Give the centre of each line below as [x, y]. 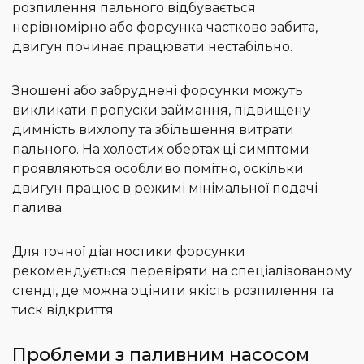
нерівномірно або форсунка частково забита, [165, 28]
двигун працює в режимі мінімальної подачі [165, 188]
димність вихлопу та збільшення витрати [153, 130]
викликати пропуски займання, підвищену [161, 110]
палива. [38, 208]
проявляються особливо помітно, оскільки [158, 169]
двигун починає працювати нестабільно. [152, 47]
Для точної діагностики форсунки [129, 252]
